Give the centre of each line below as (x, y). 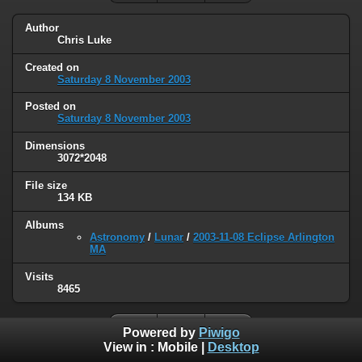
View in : (130, 347)
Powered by (160, 333)
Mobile (177, 347)
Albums (44, 225)
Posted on (51, 107)
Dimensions (55, 146)
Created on (52, 67)
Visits (39, 277)
